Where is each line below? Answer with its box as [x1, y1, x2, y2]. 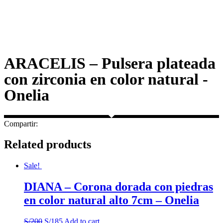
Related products [4, 137, 91, 151]
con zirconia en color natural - [4, 70, 208, 88]
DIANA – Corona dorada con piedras [24, 180, 213, 193]
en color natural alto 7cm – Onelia [24, 193, 199, 207]
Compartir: [4, 119, 38, 128]
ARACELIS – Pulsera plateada [4, 54, 216, 72]
